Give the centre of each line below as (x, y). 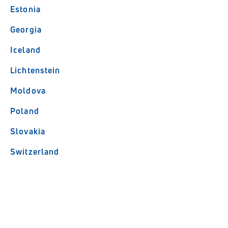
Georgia (26, 30)
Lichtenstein (35, 70)
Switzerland (35, 152)
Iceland (25, 50)
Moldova (28, 91)
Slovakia (28, 131)
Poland (25, 111)
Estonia (25, 9)
